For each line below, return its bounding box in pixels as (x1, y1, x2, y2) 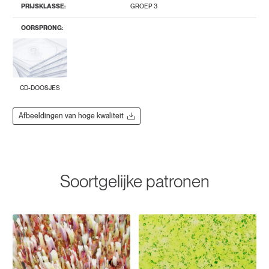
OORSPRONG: (21, 23, 64, 32)
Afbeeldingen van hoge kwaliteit (19, 112, 124, 121)
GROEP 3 (130, 2, 157, 10)
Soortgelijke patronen (59, 171, 210, 192)
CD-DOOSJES (20, 84, 60, 92)
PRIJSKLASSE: (21, 2, 66, 10)
